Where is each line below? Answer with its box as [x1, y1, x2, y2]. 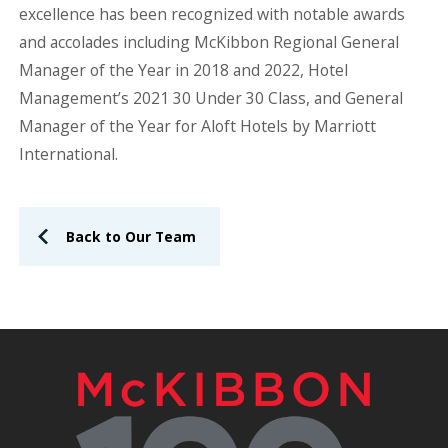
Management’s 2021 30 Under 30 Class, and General [18, 86, 403, 109]
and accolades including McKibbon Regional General [18, 30, 399, 53]
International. [18, 142, 118, 165]
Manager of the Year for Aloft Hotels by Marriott [18, 114, 376, 137]
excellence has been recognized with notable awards [18, 2, 405, 25]
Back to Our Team [66, 226, 197, 246]
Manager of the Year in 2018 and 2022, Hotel [18, 58, 348, 81]
